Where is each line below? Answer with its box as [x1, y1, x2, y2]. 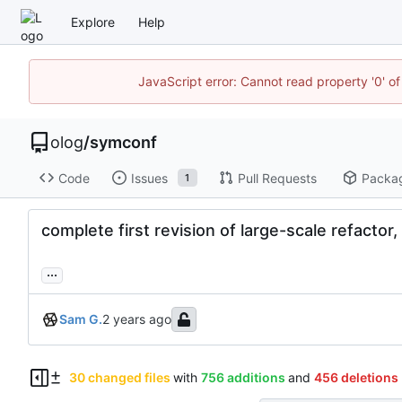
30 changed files [68, 370, 170, 386]
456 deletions [313, 370, 398, 386]
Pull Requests [237, 170, 317, 186]
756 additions [200, 370, 285, 386]
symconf [90, 133, 157, 152]
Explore [71, 13, 115, 30]
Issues [130, 170, 168, 186]
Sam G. [59, 311, 102, 328]
